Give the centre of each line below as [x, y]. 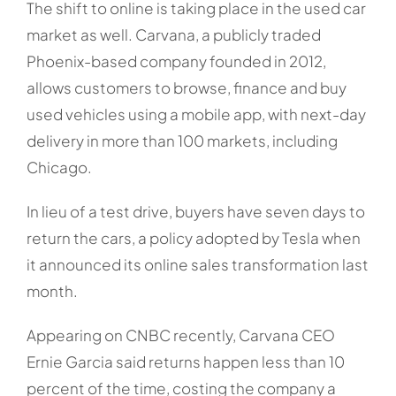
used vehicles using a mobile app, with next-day [196, 114]
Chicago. [59, 168]
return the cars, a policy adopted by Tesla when [193, 238]
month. [52, 291]
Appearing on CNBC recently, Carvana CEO [180, 335]
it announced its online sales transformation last [197, 265]
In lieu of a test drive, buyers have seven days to [195, 212]
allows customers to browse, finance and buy [186, 88]
